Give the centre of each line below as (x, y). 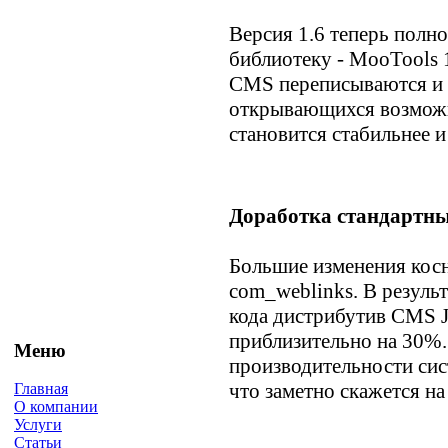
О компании (56, 407)
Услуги (38, 425)
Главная (41, 389)
